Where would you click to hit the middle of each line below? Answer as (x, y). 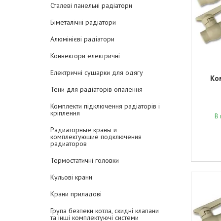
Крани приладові (76, 194)
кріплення (65, 113)
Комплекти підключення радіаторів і (105, 106)
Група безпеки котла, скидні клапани (105, 211)
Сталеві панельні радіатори (91, 5)
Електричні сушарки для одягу (97, 73)
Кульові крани (71, 177)
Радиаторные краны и (84, 130)
